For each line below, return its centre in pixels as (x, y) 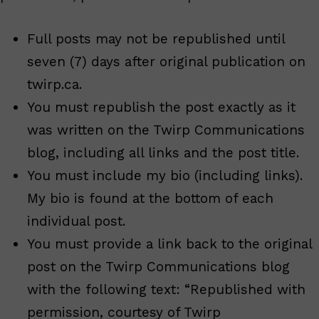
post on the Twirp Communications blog (158, 266)
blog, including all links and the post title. (163, 152)
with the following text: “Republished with (166, 289)
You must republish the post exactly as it (161, 107)
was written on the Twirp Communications (166, 130)
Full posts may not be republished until (156, 38)
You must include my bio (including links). (165, 175)
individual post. (76, 221)
